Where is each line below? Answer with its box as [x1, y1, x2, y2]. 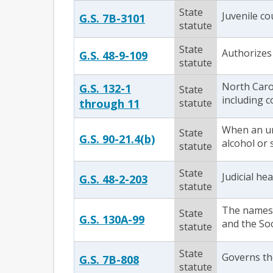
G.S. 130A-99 [79, 212, 144, 227]
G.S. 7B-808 [79, 252, 139, 267]
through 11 [79, 96, 140, 111]
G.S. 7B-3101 [79, 11, 145, 26]
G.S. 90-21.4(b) [79, 132, 155, 146]
